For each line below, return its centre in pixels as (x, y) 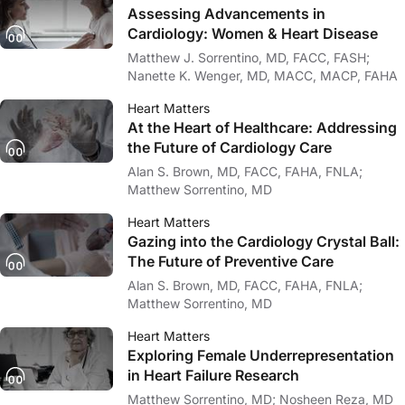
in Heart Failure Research (213, 375)
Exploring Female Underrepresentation (261, 355)
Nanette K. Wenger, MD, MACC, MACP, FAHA (263, 75)
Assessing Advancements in (226, 14)
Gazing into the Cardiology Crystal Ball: (264, 241)
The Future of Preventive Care (231, 261)
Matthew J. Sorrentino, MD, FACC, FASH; (249, 57)
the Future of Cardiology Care (230, 147)
